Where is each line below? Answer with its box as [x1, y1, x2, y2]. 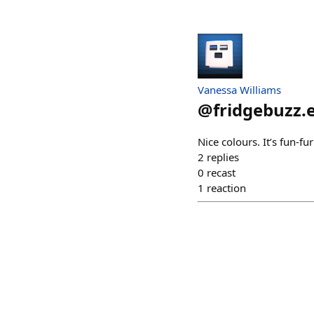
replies [207, 150, 239, 164]
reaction [207, 181, 246, 195]
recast [207, 165, 235, 179]
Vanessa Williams [198, 83, 281, 97]
